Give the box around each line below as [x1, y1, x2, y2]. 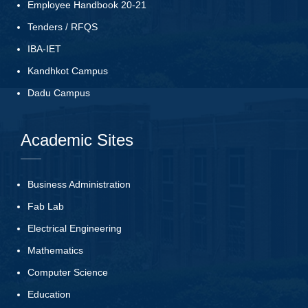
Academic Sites [21, 130, 133, 149]
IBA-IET [27, 43, 61, 54]
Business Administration [27, 178, 131, 190]
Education [27, 288, 71, 300]
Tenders [27, 21, 63, 32]
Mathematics [27, 244, 83, 256]
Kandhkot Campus [27, 65, 108, 76]
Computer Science [27, 266, 108, 278]
